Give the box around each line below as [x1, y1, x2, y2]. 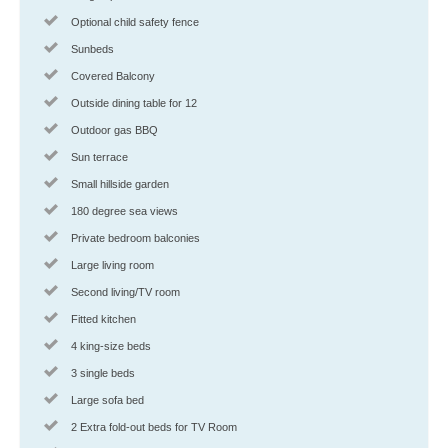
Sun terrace [71, 150, 128, 163]
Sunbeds [71, 42, 114, 55]
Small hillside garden [71, 177, 169, 190]
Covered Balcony [71, 69, 155, 82]
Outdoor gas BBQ [71, 123, 158, 136]
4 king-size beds [71, 339, 151, 352]
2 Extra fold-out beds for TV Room [71, 420, 237, 433]
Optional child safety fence [71, 15, 199, 28]
